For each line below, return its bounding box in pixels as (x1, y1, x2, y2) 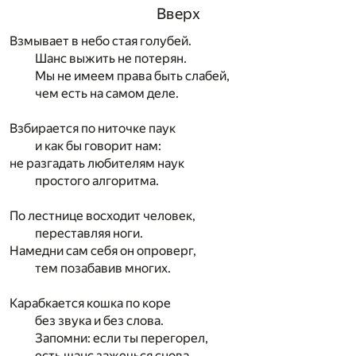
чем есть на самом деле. (35, 85, 179, 101)
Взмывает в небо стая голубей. (10, 33, 192, 48)
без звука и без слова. (35, 312, 164, 328)
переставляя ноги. (35, 225, 143, 241)
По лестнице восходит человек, (10, 207, 195, 223)
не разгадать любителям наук (10, 155, 184, 171)
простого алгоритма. (35, 172, 159, 188)
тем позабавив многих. (35, 260, 171, 276)
